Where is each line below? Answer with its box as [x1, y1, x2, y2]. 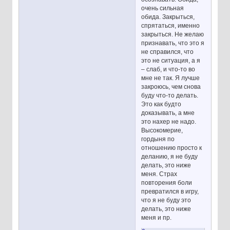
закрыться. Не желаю [141, 31, 204, 39]
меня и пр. [141, 214, 172, 222]
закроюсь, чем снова [141, 83, 201, 91]
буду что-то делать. [141, 92, 199, 100]
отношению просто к [141, 144, 202, 152]
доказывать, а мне [141, 109, 195, 117]
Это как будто [141, 101, 182, 108]
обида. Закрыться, [141, 13, 195, 21]
